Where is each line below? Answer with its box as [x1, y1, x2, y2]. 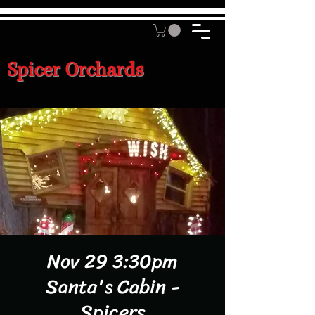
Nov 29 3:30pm [47, 243, 178, 278]
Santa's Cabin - [45, 269, 180, 304]
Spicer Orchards [7, 56, 143, 83]
